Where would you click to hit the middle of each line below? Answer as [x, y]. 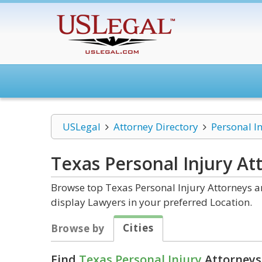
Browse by [78, 228]
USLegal [82, 127]
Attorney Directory [156, 127]
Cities [138, 228]
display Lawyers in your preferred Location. [151, 202]
